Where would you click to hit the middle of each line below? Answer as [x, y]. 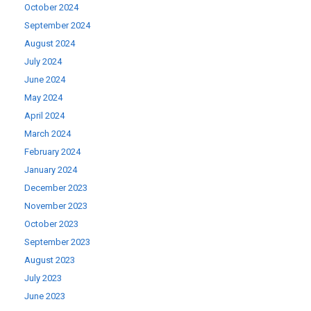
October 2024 [51, 7]
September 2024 [57, 25]
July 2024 [43, 61]
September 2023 [57, 242]
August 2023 [50, 260]
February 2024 [52, 152]
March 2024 [48, 134]
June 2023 [45, 296]
